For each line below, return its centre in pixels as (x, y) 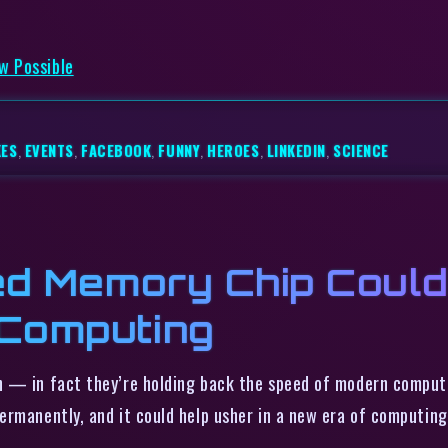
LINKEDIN (296, 150)
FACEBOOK (116, 150)
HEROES (233, 150)
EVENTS (49, 150)
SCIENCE (361, 150)
